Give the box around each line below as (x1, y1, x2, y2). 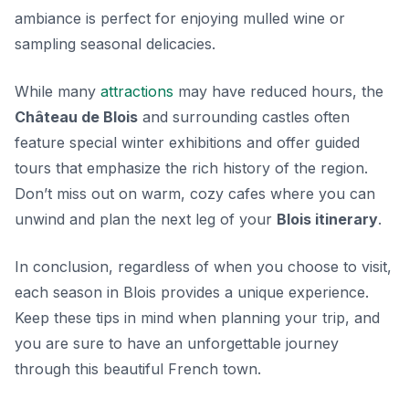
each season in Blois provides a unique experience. (15, 283, 369, 302)
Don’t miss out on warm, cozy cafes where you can (15, 184, 375, 204)
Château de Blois (15, 108, 138, 127)
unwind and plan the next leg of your (15, 210, 277, 229)
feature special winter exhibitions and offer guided (15, 133, 360, 152)
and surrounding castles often (138, 108, 350, 127)
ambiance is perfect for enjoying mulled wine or (15, 9, 345, 28)
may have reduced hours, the (173, 82, 383, 101)
